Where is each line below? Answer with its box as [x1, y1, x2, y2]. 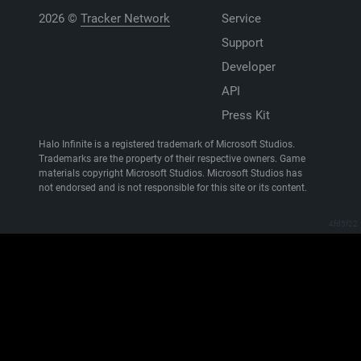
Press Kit [222, 108, 270, 122]
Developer [222, 60, 276, 74]
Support [222, 35, 263, 50]
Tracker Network [81, 11, 170, 26]
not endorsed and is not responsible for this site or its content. [39, 182, 307, 193]
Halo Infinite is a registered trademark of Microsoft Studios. [39, 139, 295, 150]
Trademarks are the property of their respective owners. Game [39, 153, 305, 164]
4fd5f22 [329, 219, 358, 228]
